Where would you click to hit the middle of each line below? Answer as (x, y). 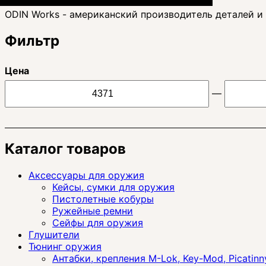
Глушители (54, 234)
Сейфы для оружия (98, 222)
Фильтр (32, 40)
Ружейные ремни (93, 210)
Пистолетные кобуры (103, 199)
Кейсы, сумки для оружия (113, 187)
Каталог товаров (65, 148)
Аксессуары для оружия (86, 175)
